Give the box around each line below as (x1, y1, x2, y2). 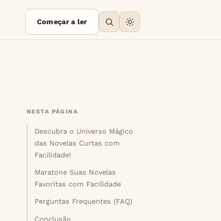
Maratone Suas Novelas (35, 168, 116, 177)
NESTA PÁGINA (27, 108, 78, 115)
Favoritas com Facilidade (35, 180, 121, 188)
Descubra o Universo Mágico (35, 127, 134, 136)
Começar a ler (37, 18, 87, 26)
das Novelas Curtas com (35, 139, 120, 147)
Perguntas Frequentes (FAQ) (35, 197, 133, 206)
